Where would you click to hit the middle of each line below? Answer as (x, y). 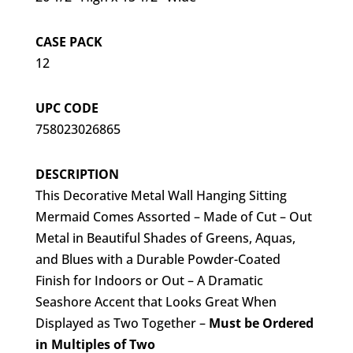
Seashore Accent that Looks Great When (156, 302)
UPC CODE (67, 108)
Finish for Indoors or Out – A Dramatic (149, 281)
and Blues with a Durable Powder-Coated (158, 260)
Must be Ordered (261, 323)
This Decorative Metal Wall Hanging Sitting (161, 196)
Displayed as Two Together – (122, 323)
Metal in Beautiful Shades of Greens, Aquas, (165, 238)
